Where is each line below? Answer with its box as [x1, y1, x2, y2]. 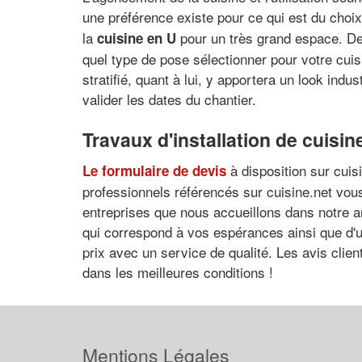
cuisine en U [97, 28, 176, 48]
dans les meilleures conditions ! [82, 261, 273, 282]
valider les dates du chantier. [82, 89, 256, 109]
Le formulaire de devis [82, 160, 226, 180]
